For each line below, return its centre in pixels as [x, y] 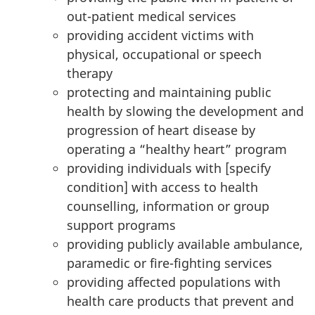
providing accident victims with [160, 35]
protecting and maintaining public [169, 92]
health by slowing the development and [185, 111]
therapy [90, 73]
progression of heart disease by [161, 130]
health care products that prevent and [180, 301]
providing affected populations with [174, 282]
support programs [121, 225]
